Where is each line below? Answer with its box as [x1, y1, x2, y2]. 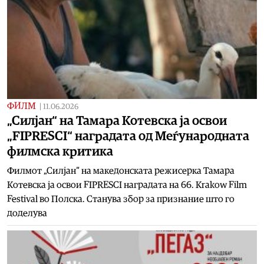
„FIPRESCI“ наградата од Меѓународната [7, 129, 249, 143]
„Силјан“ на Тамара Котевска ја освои [7, 114, 227, 127]
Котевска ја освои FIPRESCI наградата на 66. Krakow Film [7, 180, 247, 190]
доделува [7, 208, 47, 218]
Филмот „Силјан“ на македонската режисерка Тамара [7, 166, 235, 176]
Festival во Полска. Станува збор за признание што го [7, 194, 235, 204]
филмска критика [7, 144, 113, 158]
